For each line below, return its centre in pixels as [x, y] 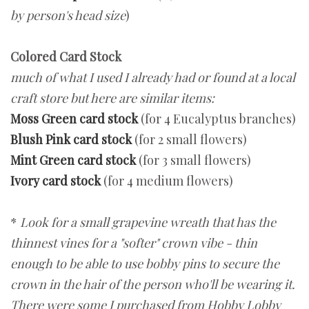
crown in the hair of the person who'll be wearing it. [153, 285]
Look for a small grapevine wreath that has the [148, 222]
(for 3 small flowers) [193, 160]
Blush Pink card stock [71, 140]
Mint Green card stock [73, 160]
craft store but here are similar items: [112, 98]
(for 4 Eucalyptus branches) [217, 119]
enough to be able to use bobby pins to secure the [145, 264]
